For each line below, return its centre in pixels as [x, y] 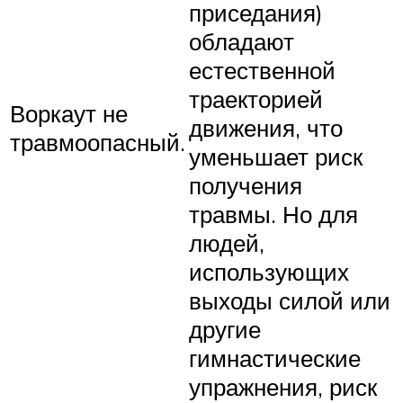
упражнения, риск [283, 386]
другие [225, 329]
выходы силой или [290, 300]
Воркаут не [69, 113]
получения [246, 185]
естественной [262, 70]
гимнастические [275, 358]
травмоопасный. [98, 142]
